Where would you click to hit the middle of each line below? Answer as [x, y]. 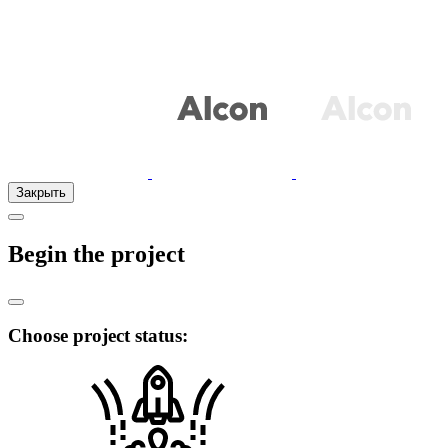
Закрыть [41, 192]
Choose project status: [98, 335]
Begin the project [96, 253]
